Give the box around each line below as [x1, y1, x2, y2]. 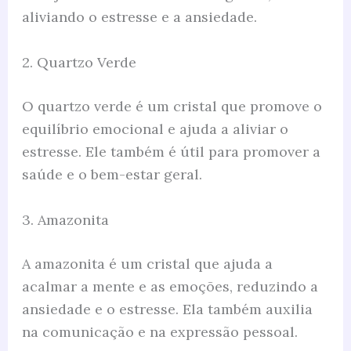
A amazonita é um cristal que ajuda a [21, 254, 273, 273]
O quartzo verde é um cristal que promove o [21, 96, 322, 115]
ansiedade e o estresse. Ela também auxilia [21, 299, 313, 318]
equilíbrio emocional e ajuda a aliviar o [21, 119, 288, 138]
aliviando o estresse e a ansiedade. [21, 8, 257, 27]
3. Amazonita [21, 210, 109, 229]
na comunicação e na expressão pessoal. [21, 322, 298, 341]
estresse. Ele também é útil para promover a [21, 142, 320, 161]
